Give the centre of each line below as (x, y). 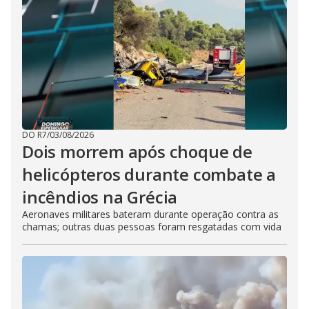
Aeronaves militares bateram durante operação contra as (150, 214)
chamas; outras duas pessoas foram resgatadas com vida (152, 227)
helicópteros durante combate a (149, 174)
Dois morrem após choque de (137, 151)
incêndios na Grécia (100, 197)
